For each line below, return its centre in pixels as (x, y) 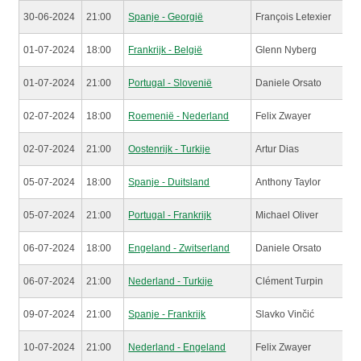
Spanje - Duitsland (169, 182)
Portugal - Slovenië (170, 83)
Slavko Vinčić (285, 314)
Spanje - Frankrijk (167, 314)
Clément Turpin (290, 281)
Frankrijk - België (166, 50)
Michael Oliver (287, 215)
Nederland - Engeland (177, 347)
